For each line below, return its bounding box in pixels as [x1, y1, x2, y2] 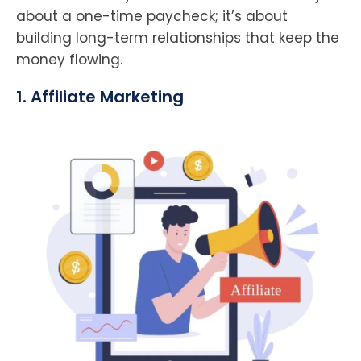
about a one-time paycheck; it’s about [16, 6, 288, 27]
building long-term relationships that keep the [16, 28, 339, 48]
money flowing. [16, 50, 122, 70]
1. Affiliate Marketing [16, 85, 184, 109]
